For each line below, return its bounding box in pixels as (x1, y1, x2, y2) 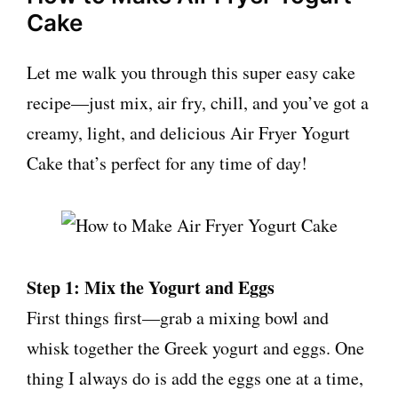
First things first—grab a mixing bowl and (27, 305, 329, 330)
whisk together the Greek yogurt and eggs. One (27, 335, 364, 360)
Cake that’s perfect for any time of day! (27, 150, 307, 175)
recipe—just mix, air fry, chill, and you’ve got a (27, 90, 369, 115)
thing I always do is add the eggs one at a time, (27, 365, 363, 390)
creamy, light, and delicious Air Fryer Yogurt (27, 120, 350, 145)
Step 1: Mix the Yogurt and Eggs (27, 274, 275, 300)
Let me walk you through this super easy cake (27, 60, 355, 84)
